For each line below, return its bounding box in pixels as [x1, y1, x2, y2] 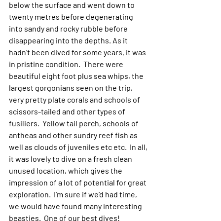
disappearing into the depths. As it [9, 36, 129, 45]
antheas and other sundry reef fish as [9, 130, 139, 140]
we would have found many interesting [9, 201, 144, 211]
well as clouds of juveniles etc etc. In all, [9, 142, 149, 152]
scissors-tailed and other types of [9, 107, 127, 116]
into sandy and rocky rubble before [9, 24, 129, 34]
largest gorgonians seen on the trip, [9, 83, 134, 93]
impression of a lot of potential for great [9, 178, 148, 187]
